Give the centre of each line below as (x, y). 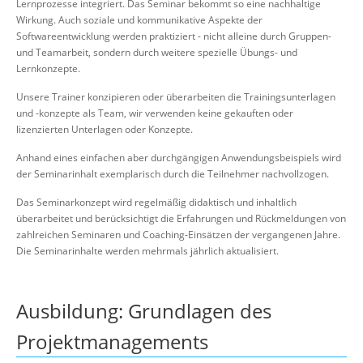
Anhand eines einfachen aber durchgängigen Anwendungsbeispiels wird (179, 158)
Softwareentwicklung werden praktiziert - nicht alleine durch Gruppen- (174, 36)
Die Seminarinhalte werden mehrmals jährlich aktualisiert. (147, 251)
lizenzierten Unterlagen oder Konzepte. (105, 129)
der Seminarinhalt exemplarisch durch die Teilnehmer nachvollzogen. (173, 174)
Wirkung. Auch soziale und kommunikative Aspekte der (139, 20)
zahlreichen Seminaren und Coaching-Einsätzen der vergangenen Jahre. (178, 235)
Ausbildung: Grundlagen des (144, 311)
